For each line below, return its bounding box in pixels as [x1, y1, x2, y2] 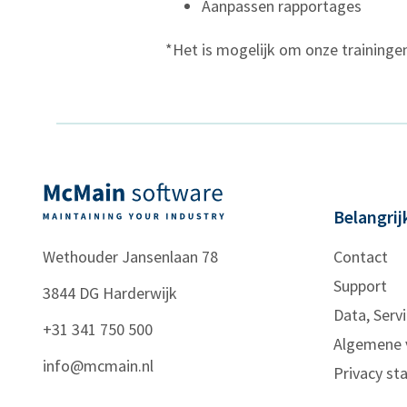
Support [333, 275, 387, 296]
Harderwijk [103, 283, 177, 303]
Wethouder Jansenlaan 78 [43, 246, 218, 267]
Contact [333, 246, 388, 267]
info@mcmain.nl [43, 355, 154, 376]
